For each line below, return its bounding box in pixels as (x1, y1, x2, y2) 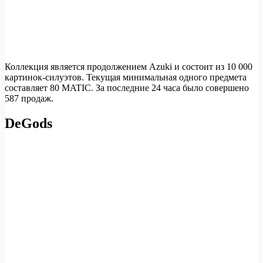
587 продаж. (5, 93, 53, 104)
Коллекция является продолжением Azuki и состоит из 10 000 (5, 62, 252, 72)
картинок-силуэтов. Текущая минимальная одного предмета (5, 72, 247, 83)
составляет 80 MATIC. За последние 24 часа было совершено (5, 83, 249, 93)
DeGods (5, 116, 52, 131)
